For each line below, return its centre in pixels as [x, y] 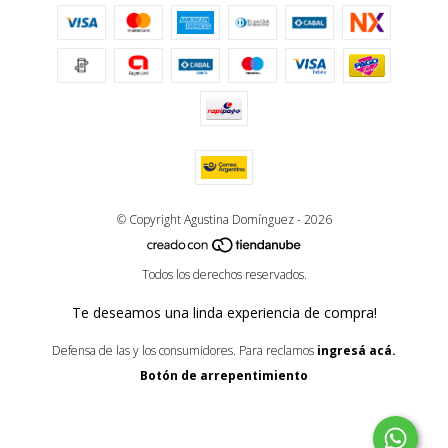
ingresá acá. [356, 350]
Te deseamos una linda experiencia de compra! [224, 312]
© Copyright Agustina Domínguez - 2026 [224, 219]
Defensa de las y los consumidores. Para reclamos [183, 350]
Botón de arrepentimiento [224, 375]
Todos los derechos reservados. [224, 274]
